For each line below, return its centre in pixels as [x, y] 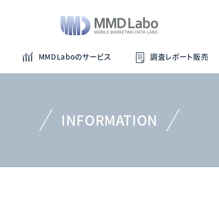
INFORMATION [109, 120]
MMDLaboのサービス [75, 57]
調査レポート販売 [179, 57]
